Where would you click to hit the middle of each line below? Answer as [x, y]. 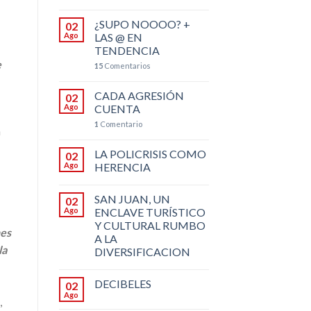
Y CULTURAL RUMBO [150, 225]
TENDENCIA [127, 50]
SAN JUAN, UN [132, 199]
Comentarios [126, 65]
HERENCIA [122, 167]
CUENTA [117, 108]
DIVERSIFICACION [142, 251]
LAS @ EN [118, 37]
